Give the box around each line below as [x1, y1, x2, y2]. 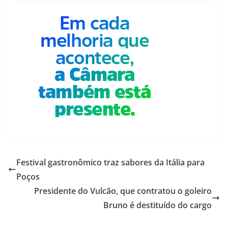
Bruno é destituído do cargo [103, 199, 212, 211]
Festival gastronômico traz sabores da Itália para [16, 156, 205, 168]
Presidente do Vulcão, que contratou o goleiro [34, 185, 212, 196]
